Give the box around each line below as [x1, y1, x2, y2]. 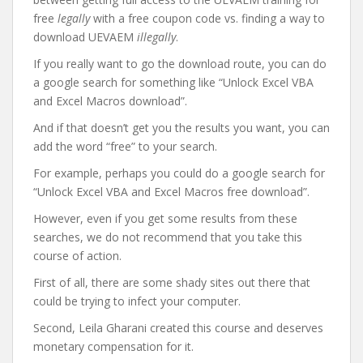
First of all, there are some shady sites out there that [33, 274, 310, 290]
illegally [137, 28, 176, 45]
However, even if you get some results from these [33, 210, 297, 226]
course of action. [33, 247, 122, 263]
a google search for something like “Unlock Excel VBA [33, 74, 314, 90]
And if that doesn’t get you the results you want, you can [33, 119, 330, 135]
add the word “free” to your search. [33, 138, 217, 154]
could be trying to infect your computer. [33, 293, 241, 309]
